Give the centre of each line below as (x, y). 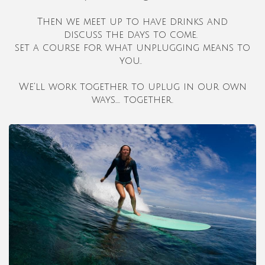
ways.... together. (132, 100)
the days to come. (153, 35)
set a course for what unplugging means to (132, 48)
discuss (85, 35)
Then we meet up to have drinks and (132, 22)
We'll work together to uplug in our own (132, 87)
